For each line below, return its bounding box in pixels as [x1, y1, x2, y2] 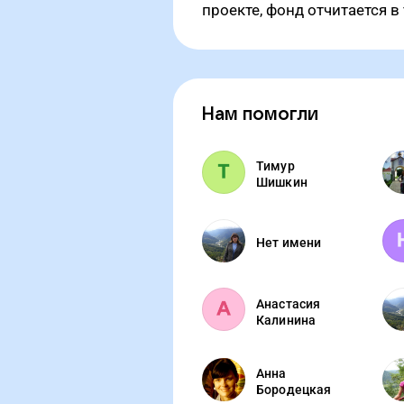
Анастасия [256, 297, 321, 311]
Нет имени [256, 235, 322, 250]
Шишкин [256, 175, 308, 189]
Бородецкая [256, 382, 332, 397]
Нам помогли [202, 105, 318, 124]
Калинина [256, 313, 317, 327]
